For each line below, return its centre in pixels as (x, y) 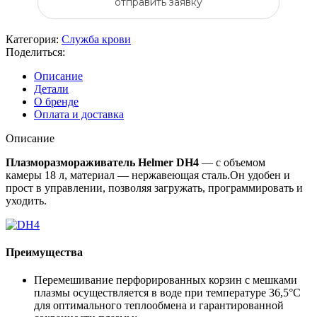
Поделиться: (35, 52)
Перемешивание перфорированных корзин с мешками (166, 280)
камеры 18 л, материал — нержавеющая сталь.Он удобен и (148, 175)
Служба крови (96, 39)
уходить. (26, 200)
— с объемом (232, 162)
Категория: (32, 39)
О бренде (56, 101)
